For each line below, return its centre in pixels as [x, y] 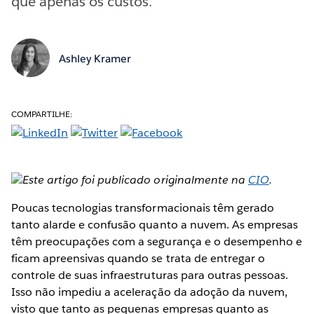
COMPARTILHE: [42, 114]
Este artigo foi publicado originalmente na [135, 179]
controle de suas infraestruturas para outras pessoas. [150, 275]
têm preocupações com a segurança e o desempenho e [157, 241]
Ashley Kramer [95, 59]
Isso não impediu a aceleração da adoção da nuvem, [149, 292]
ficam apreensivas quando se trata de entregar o [138, 258]
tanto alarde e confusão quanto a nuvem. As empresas [155, 224]
